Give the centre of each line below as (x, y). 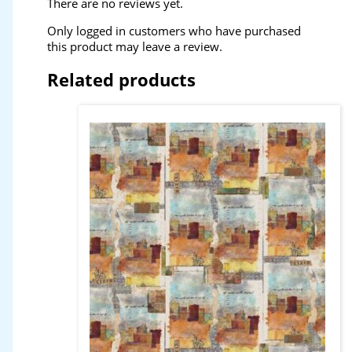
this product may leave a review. (134, 46)
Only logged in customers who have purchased (174, 30)
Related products (121, 79)
